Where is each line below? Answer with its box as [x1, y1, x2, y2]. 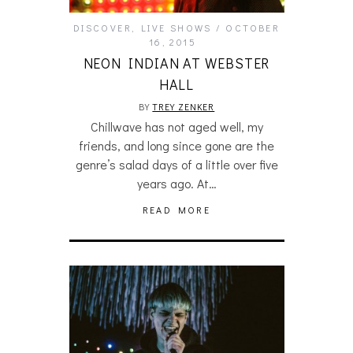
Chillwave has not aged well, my [90, 117, 263, 135]
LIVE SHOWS [140, 20, 212, 34]
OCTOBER [225, 20, 281, 34]
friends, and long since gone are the [79, 136, 274, 154]
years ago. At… [136, 174, 217, 191]
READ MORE [142, 203, 211, 216]
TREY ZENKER [152, 99, 215, 113]
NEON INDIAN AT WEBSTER [83, 53, 270, 72]
